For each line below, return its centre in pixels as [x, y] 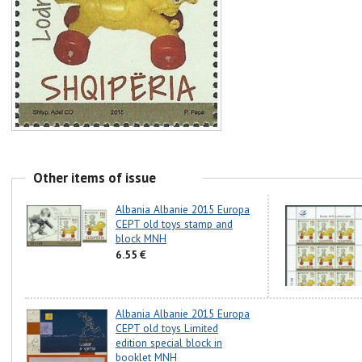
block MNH [141, 239]
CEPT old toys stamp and [174, 224]
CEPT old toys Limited [167, 328]
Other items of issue [95, 177]
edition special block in [169, 343]
